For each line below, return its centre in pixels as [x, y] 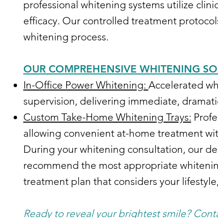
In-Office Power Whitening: [86, 85]
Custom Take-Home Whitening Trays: [107, 117]
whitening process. [66, 36]
